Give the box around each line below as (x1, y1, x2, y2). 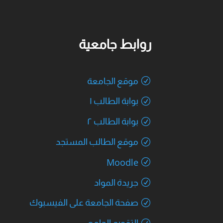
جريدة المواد (94, 177, 138, 188)
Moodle (106, 156, 138, 168)
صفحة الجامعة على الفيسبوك (29, 197, 138, 208)
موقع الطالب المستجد (55, 136, 138, 147)
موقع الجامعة (87, 76, 138, 86)
